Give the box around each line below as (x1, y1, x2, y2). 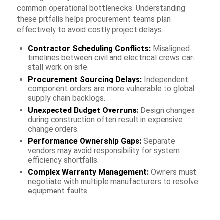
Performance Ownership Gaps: (27, 136, 141, 146)
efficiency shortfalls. (27, 155, 99, 165)
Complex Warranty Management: (27, 167, 149, 177)
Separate (141, 136, 175, 146)
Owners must (148, 167, 196, 177)
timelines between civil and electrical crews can (27, 53, 194, 62)
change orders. (27, 124, 79, 134)
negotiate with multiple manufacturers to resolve (27, 176, 198, 186)
